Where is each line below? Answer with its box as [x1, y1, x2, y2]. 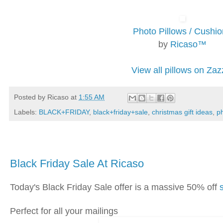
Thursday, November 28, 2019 [12, 143, 129, 149]
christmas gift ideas [152, 108, 213, 116]
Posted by [14, 93, 47, 102]
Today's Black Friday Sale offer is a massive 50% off [10, 182, 220, 192]
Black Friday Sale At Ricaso [10, 157, 144, 170]
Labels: [14, 108, 39, 116]
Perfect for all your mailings [10, 206, 118, 216]
